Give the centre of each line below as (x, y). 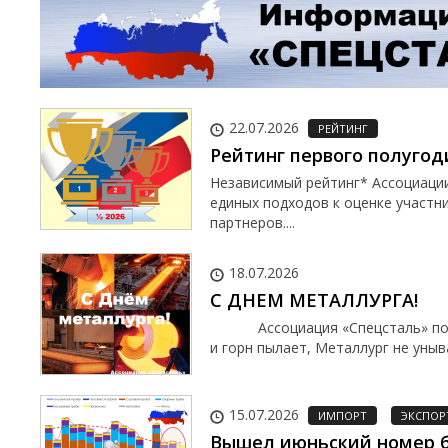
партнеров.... (252, 222)
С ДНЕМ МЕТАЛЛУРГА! (314, 299)
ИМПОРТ (342, 415)
